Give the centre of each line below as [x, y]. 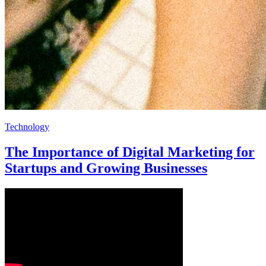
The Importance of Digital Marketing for [130, 152]
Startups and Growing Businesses [106, 168]
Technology [27, 127]
